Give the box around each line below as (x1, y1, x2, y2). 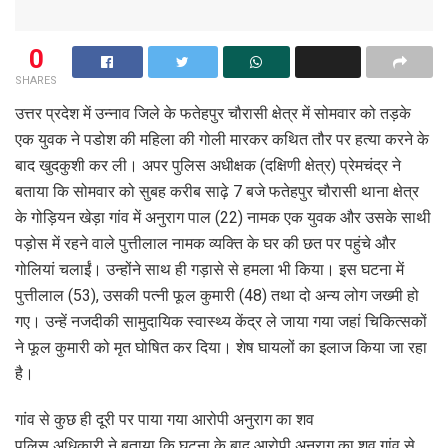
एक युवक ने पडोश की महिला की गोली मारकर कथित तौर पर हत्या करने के (15, 129, 429, 149)
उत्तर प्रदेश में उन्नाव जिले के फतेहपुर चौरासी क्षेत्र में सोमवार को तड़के (15, 103, 411, 123)
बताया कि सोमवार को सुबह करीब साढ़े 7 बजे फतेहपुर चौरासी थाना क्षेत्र (15, 181, 419, 201)
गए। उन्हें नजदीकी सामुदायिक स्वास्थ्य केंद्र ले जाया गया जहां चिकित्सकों (15, 311, 427, 331)
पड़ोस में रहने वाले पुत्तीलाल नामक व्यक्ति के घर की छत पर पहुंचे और (15, 233, 396, 253)
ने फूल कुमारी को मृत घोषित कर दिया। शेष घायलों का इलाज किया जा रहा (15, 337, 427, 357)
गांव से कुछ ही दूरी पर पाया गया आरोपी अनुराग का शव (15, 409, 314, 429)
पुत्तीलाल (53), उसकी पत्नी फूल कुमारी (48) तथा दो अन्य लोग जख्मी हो (15, 285, 419, 305)
